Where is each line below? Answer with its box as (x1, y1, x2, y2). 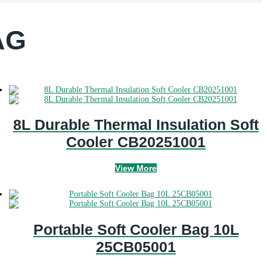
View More (115, 163, 157, 173)
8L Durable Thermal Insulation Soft (13, 116, 259, 133)
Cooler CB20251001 (66, 133, 206, 151)
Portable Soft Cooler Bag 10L (33, 221, 239, 238)
